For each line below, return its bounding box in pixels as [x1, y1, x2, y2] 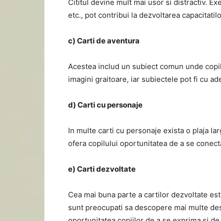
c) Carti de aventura [68, 36, 140, 45]
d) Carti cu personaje [68, 100, 143, 110]
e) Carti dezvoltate [68, 164, 136, 174]
